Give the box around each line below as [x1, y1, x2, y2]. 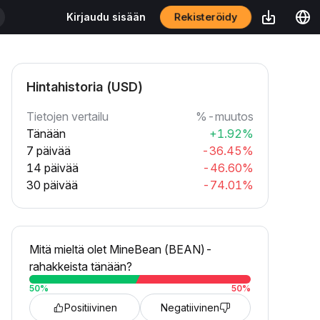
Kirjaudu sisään [66, 11, 146, 23]
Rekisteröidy [173, 10, 239, 24]
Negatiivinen [160, 301, 219, 314]
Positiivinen [64, 301, 117, 314]
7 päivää [26, 144, 71, 158]
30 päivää [26, 178, 78, 192]
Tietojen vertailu [26, 109, 109, 124]
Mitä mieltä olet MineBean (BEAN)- [29, 242, 213, 256]
